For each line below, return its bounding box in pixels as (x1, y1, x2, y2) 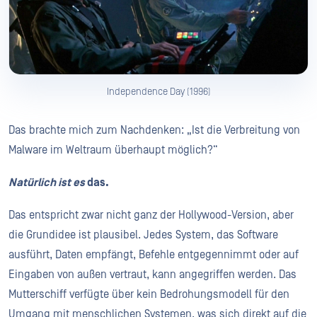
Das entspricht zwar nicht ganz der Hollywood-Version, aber (8, 208, 294, 221)
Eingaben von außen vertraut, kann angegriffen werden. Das (8, 267, 296, 281)
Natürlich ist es (8, 175, 85, 189)
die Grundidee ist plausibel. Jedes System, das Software (8, 228, 278, 241)
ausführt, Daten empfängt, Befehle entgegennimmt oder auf (8, 248, 299, 261)
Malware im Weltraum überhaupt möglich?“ (8, 143, 218, 156)
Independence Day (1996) (106, 86, 211, 98)
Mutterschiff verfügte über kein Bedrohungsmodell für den (8, 287, 289, 301)
